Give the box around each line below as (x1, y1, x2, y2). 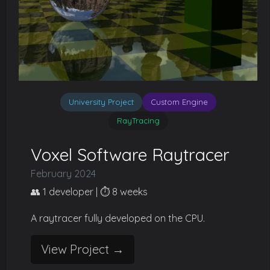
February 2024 (31, 168, 96, 180)
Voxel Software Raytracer (31, 144, 230, 165)
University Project (68, 97, 134, 107)
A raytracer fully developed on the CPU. (31, 212, 205, 224)
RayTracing (116, 116, 160, 125)
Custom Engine (150, 97, 208, 107)
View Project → (41, 242, 124, 257)
